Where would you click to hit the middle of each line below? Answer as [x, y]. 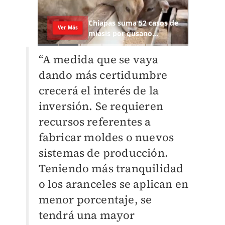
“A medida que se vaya [98, 60]
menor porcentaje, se [95, 200]
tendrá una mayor [87, 215]
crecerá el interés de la [99, 91]
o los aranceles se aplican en [114, 184]
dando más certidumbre [103, 75]
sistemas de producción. [103, 153]
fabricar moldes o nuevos [106, 137]
